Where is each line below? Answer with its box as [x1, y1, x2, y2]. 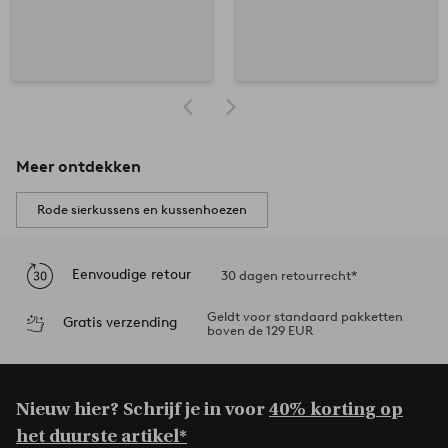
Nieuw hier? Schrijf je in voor [16, 398, 269, 420]
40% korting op [269, 398, 403, 420]
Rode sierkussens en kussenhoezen [37, 201, 247, 217]
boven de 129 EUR [206, 322, 313, 338]
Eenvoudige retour [72, 266, 191, 284]
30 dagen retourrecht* [221, 267, 357, 283]
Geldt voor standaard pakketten [206, 308, 403, 324]
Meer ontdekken [16, 156, 141, 176]
